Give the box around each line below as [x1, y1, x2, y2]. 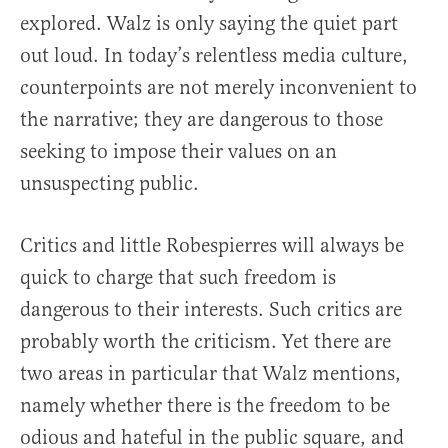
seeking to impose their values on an [20, 139, 337, 165]
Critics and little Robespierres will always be [20, 233, 404, 259]
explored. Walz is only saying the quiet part [20, 11, 398, 37]
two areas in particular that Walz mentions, [20, 361, 401, 387]
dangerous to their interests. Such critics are [20, 297, 402, 323]
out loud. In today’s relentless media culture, [20, 43, 408, 69]
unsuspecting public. [20, 171, 199, 197]
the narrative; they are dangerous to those [20, 107, 383, 133]
